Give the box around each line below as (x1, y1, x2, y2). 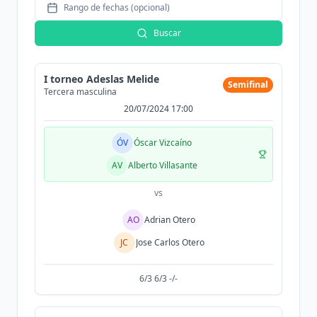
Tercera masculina (44, 86, 117, 98)
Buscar (153, 27, 181, 39)
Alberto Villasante (128, 159, 197, 171)
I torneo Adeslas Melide (44, 72, 159, 86)
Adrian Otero (144, 214, 195, 226)
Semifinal (228, 79, 268, 91)
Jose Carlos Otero (135, 236, 204, 248)
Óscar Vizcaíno (134, 137, 192, 149)
